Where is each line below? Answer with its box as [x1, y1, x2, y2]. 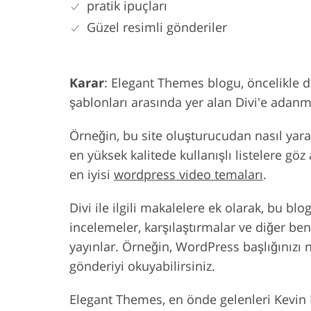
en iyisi [69, 166, 114, 183]
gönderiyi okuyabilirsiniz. [69, 258, 215, 275]
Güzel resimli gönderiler [87, 19, 227, 36]
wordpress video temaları [114, 166, 263, 183]
